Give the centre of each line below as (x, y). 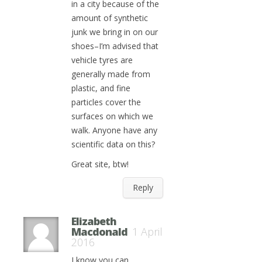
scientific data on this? (113, 144)
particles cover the (106, 102)
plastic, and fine (101, 88)
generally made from (111, 74)
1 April (147, 232)
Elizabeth (94, 221)
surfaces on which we (112, 116)
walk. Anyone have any (114, 130)
